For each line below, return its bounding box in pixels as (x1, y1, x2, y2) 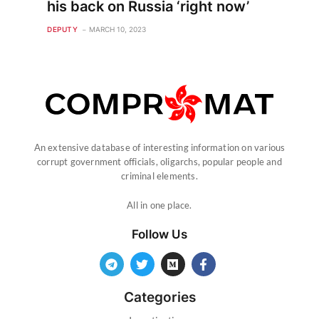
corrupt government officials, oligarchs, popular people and (37, 156, 282, 168)
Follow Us (132, 227, 187, 242)
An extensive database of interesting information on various (33, 142, 286, 154)
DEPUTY (47, 24, 78, 33)
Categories (123, 289, 196, 306)
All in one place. (127, 199, 192, 211)
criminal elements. (121, 170, 198, 182)
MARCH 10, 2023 (89, 24, 146, 33)
